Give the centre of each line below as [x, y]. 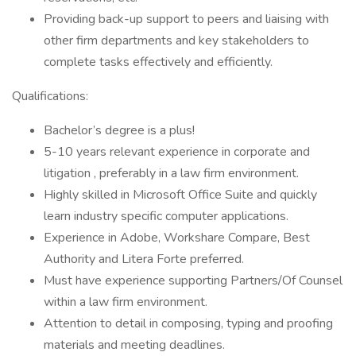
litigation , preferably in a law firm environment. [171, 173]
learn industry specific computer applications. [166, 216]
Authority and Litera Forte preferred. [144, 259]
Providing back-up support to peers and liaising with [186, 19]
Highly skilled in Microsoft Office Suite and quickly [180, 195]
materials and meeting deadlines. [134, 345]
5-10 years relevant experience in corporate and [177, 152]
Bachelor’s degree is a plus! [119, 130]
